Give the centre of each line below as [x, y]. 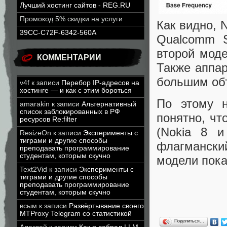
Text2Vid [33, 169]
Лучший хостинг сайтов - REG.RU [75, 5]
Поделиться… [189, 221]
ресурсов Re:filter [48, 119]
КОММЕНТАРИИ [69, 58]
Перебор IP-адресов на [100, 83]
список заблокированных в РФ [70, 112]
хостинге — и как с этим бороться [76, 90]
